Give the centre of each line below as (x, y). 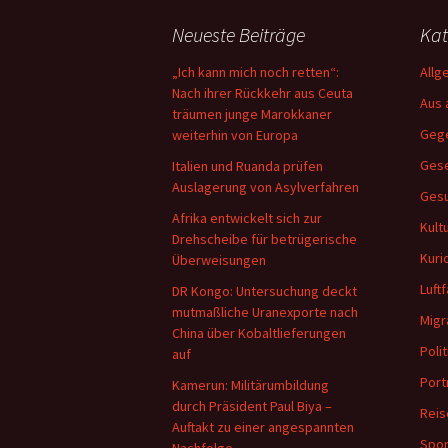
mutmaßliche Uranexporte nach (265, 312)
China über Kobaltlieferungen (259, 333)
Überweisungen (219, 260)
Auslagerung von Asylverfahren (265, 187)
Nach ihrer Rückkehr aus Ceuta (262, 93)
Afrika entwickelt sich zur (247, 218)
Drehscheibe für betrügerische (264, 239)
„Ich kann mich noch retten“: (255, 72)
